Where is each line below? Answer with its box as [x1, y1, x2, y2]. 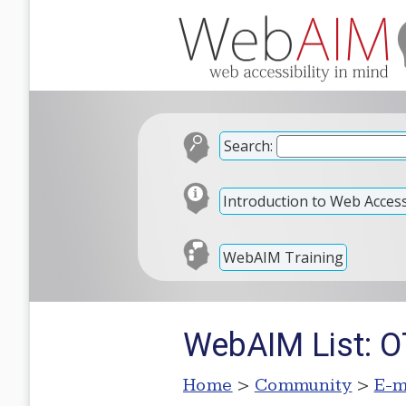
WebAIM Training [223, 246, 343, 267]
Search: [224, 136, 273, 156]
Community [254, 374, 353, 396]
